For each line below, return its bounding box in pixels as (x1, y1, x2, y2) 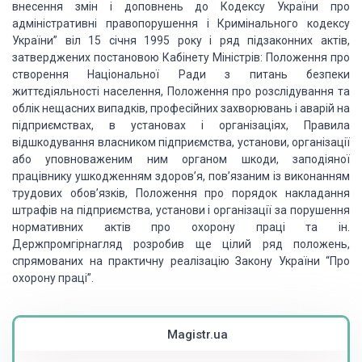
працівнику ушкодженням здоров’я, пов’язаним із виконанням (12, 170, 350, 183)
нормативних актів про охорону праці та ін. (12, 221, 350, 234)
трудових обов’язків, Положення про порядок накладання (12, 187, 350, 200)
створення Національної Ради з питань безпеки (12, 68, 350, 81)
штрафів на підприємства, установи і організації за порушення (12, 204, 350, 217)
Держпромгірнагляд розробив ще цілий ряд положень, (12, 238, 350, 250)
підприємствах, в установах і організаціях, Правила (12, 119, 350, 132)
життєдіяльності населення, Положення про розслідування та (12, 85, 350, 98)
